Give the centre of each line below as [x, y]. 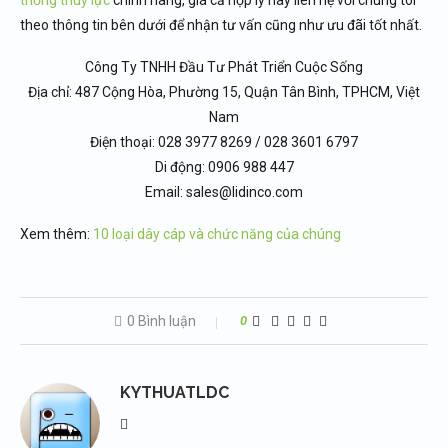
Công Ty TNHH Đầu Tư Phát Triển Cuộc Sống [224, 66]
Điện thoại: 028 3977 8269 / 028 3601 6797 [224, 141]
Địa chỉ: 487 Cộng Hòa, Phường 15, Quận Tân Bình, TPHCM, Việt [224, 91]
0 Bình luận [161, 320]
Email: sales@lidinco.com [224, 191]
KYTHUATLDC [174, 392]
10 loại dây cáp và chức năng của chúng [217, 233]
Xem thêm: [56, 233]
